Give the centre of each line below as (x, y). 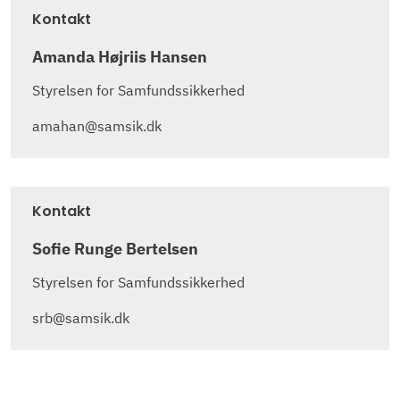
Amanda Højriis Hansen (120, 57)
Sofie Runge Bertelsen (115, 249)
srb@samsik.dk (81, 317)
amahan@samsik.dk (97, 126)
